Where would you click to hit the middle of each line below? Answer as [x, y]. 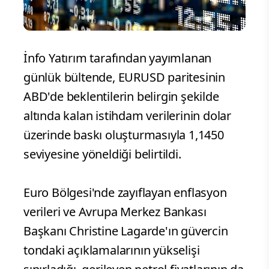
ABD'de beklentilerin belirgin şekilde [121, 97]
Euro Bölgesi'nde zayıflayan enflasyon [125, 193]
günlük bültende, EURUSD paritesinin [124, 77]
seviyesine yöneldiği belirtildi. [104, 154]
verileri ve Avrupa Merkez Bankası [115, 212]
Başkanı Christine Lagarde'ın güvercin [126, 231]
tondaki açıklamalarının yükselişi [112, 250]
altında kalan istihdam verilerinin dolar [127, 116]
